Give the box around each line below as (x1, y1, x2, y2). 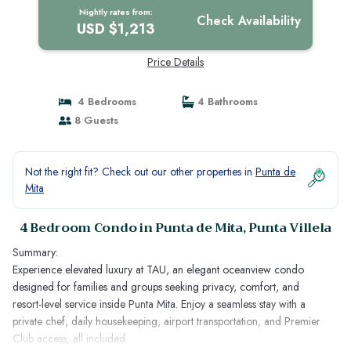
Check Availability (197, 12, 302, 30)
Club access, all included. (13, 331, 128, 346)
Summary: (13, 244, 58, 260)
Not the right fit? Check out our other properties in (25, 164, 255, 179)
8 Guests (71, 113, 118, 128)
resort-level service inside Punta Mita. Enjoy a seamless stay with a (13, 296, 306, 312)
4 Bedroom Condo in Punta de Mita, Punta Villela (20, 217, 331, 239)
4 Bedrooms (71, 94, 136, 109)
